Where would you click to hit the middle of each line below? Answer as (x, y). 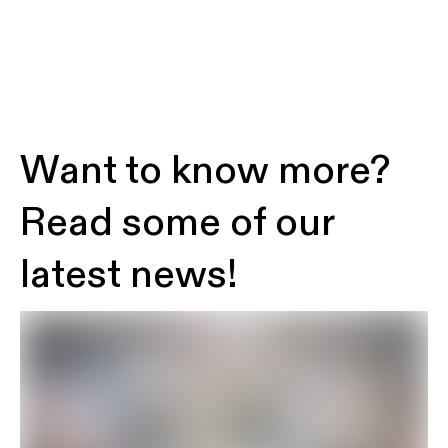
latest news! (129, 275)
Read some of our (177, 223)
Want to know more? (205, 171)
